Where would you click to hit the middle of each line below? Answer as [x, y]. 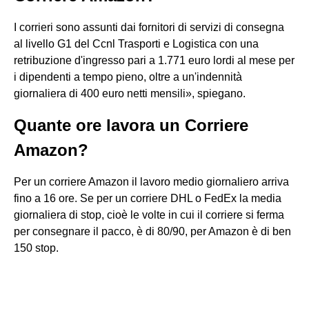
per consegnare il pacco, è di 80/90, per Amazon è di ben [152, 231]
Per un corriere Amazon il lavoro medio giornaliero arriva [151, 182]
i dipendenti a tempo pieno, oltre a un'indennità [128, 77]
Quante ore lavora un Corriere [131, 125]
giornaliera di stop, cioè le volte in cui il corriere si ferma [149, 215]
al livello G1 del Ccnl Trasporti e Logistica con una [136, 44]
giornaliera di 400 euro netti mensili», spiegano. [130, 93]
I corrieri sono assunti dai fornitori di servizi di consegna [149, 27]
